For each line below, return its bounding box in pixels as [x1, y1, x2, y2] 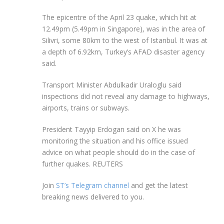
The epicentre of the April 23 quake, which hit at [42, 12, 196, 22]
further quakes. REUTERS [42, 159, 123, 169]
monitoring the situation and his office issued [42, 136, 188, 146]
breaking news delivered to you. [42, 192, 144, 202]
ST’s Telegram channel [56, 180, 129, 190]
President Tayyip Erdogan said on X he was [42, 124, 181, 134]
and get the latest [129, 180, 188, 190]
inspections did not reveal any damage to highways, [42, 91, 209, 101]
